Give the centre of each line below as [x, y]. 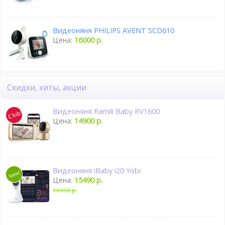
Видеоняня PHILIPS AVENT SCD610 [114, 30]
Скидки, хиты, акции [49, 87]
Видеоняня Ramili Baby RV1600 [106, 111]
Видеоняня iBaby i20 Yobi [97, 171]
